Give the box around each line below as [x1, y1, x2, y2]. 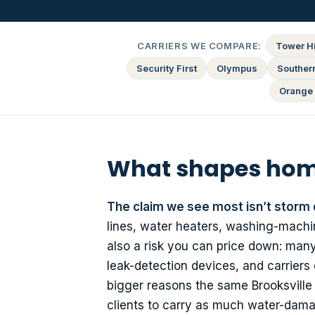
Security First [136, 63, 197, 75]
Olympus [217, 63, 257, 75]
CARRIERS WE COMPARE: [137, 40, 262, 52]
